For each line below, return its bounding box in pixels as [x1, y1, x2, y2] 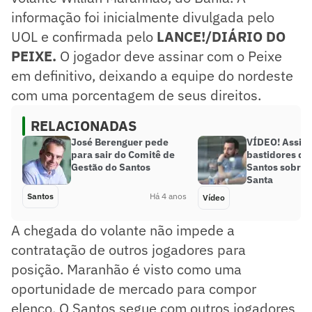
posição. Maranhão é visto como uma [11, 259, 242, 279]
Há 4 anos [150, 190, 187, 201]
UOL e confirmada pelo [11, 26, 157, 46]
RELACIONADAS [31, 116, 136, 135]
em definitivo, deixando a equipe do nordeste [11, 65, 293, 85]
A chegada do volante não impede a [11, 220, 235, 240]
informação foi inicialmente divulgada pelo [11, 7, 274, 26]
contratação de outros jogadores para [11, 240, 246, 259]
